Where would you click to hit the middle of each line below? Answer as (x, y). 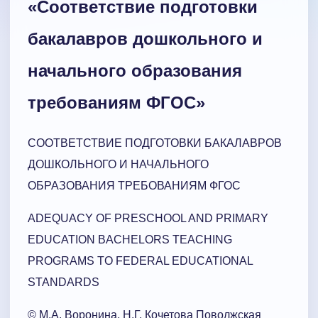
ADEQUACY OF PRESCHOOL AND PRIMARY (148, 219)
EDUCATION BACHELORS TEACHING (130, 240)
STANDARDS (64, 283)
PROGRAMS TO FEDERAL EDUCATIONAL (140, 261)
